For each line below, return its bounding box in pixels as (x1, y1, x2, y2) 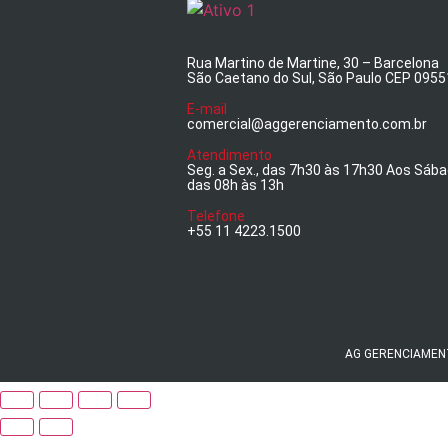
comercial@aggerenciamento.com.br (186, 116, 427, 133)
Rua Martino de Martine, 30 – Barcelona (186, 55, 439, 72)
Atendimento (186, 147, 272, 164)
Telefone (186, 208, 245, 225)
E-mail (186, 101, 227, 118)
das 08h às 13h (186, 177, 284, 194)
